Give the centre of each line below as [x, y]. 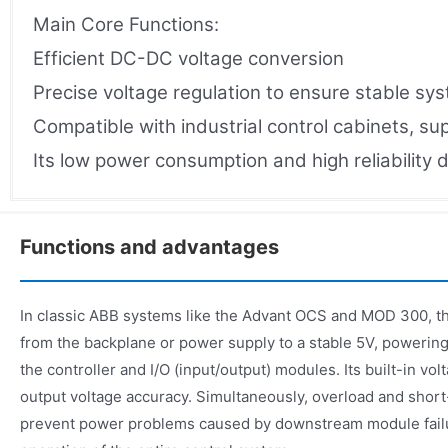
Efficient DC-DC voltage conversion [188, 58]
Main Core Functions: [126, 24]
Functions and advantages [149, 246]
